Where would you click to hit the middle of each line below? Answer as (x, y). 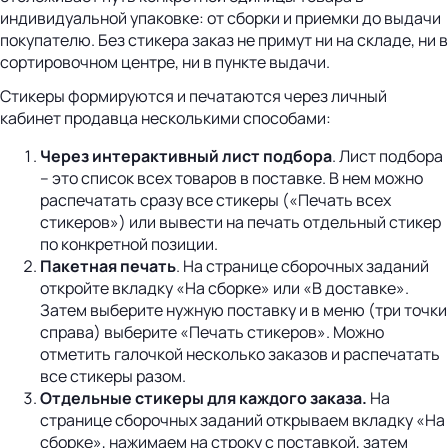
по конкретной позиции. (129, 244)
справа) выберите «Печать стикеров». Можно (212, 332)
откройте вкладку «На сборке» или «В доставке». (224, 288)
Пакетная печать (108, 266)
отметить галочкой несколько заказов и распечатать (240, 354)
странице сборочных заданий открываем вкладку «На (242, 420)
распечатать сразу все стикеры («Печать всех (215, 200)
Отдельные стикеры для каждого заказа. (203, 398)
